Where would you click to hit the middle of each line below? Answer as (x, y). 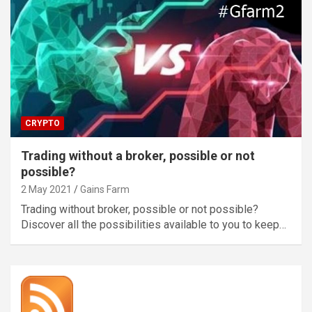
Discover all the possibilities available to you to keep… (154, 224)
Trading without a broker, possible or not (138, 155)
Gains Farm (105, 189)
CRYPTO (42, 123)
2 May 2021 (46, 189)
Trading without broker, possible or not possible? (140, 209)
